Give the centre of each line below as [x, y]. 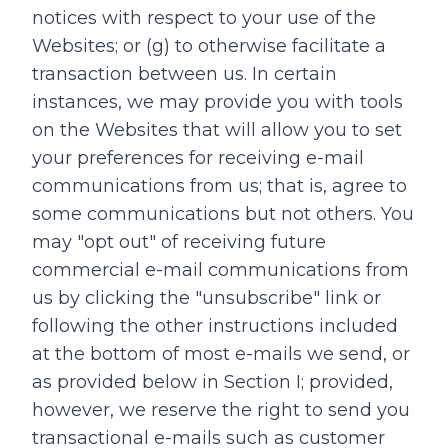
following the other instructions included [215, 326]
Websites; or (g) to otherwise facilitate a [209, 46]
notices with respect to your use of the [204, 18]
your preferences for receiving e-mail [198, 158]
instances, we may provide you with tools [217, 102]
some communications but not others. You [223, 214]
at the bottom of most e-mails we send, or [221, 354]
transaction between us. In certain [184, 74]
